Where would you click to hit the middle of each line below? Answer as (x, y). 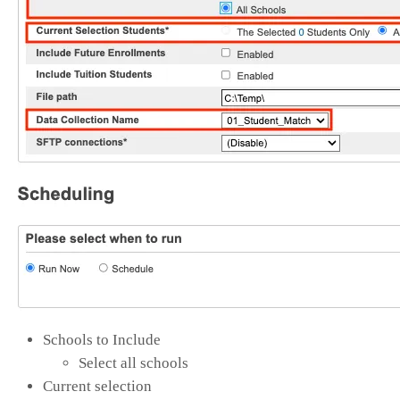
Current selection (97, 386)
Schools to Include (102, 339)
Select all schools (133, 362)
